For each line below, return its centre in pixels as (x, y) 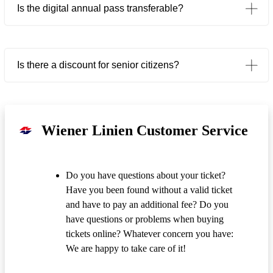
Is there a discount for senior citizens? (98, 65)
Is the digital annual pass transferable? (100, 8)
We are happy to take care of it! (126, 249)
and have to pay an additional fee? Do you (147, 205)
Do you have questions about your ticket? (146, 175)
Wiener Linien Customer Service (145, 130)
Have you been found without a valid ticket (149, 190)
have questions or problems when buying (145, 219)
